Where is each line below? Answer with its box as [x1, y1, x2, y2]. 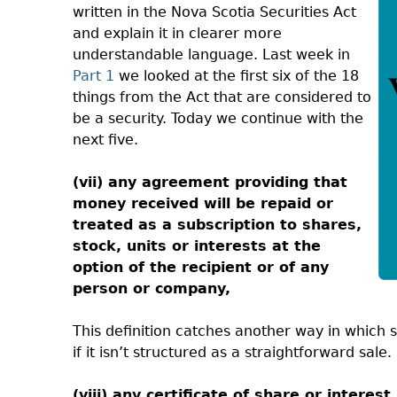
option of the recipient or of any [73, 259, 329, 276]
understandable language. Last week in [73, 46, 350, 63]
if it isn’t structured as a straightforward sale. [73, 344, 392, 361]
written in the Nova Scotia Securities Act [73, 4, 356, 20]
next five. [73, 131, 138, 148]
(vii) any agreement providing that [73, 174, 347, 191]
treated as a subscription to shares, [73, 216, 362, 233]
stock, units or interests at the [73, 237, 321, 254]
